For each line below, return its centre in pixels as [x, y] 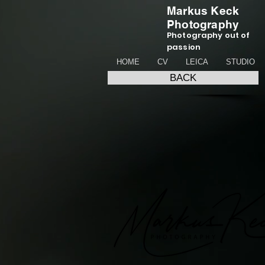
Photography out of [209, 35]
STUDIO [240, 62]
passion [184, 47]
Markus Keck [203, 11]
